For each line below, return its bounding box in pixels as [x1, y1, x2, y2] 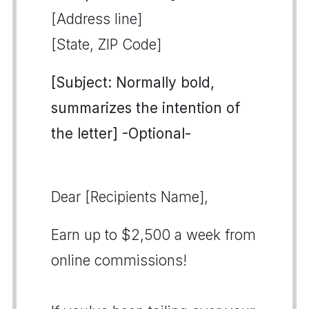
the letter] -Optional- [51, 125, 191, 142]
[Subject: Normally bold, [51, 74, 215, 91]
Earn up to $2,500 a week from [51, 226, 256, 243]
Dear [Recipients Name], [51, 188, 208, 206]
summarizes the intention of [51, 99, 240, 117]
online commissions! [51, 252, 187, 269]
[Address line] [51, 10, 142, 28]
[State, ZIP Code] [51, 36, 161, 53]
